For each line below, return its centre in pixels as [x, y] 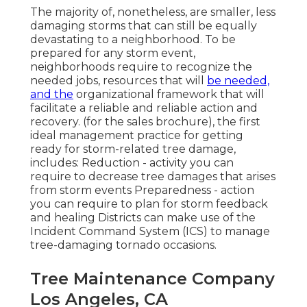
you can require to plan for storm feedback [149, 204]
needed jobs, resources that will [119, 80]
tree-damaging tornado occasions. [123, 245]
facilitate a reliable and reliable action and [144, 108]
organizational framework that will [169, 94]
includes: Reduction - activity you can [132, 162]
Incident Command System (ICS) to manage [150, 231]
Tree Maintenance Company [152, 278]
